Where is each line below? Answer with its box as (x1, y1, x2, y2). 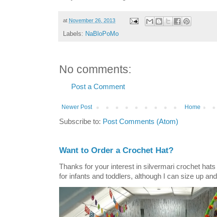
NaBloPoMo (85, 30, 119, 37)
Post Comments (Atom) (103, 117, 178, 125)
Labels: (63, 30, 85, 37)
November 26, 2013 (69, 17, 115, 24)
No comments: (59, 63, 131, 76)
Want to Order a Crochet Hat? (59, 145, 173, 155)
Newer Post (62, 103, 92, 110)
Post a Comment (71, 82, 125, 91)
